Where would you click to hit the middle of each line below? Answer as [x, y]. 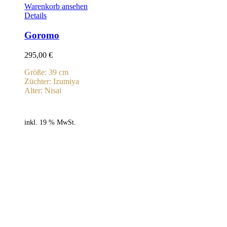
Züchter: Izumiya [52, 81]
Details [35, 16]
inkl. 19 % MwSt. [50, 122]
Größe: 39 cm [46, 72]
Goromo [42, 35]
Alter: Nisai [43, 90]
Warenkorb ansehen [56, 7]
